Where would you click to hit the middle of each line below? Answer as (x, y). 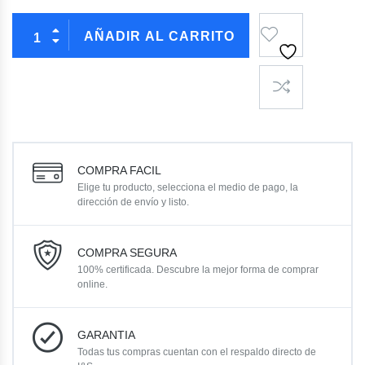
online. (92, 285)
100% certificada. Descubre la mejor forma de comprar (198, 270)
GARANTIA (106, 335)
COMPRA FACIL (119, 171)
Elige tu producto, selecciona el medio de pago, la (188, 188)
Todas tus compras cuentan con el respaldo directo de (197, 352)
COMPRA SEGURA (127, 253)
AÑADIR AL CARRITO (159, 37)
